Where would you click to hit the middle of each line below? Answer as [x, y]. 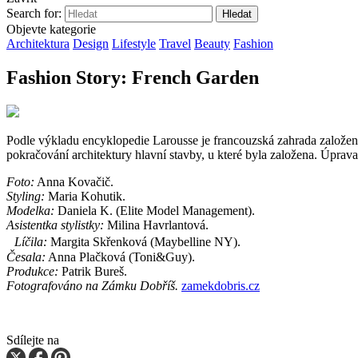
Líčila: [27, 241]
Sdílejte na [33, 340]
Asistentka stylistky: [55, 225]
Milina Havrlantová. [156, 225]
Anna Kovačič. [74, 181]
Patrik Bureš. [93, 271]
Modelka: [30, 210]
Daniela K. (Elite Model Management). [155, 210]
